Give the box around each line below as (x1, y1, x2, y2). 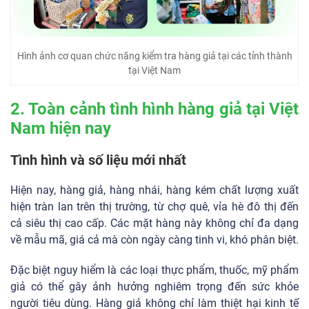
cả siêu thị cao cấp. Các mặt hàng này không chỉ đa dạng (10, 217, 299, 230)
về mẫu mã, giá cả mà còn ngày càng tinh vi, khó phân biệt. (10, 233, 299, 247)
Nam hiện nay (10, 119, 115, 139)
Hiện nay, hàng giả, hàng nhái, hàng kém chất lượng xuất (10, 183, 299, 197)
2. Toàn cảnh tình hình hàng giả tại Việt (10, 99, 299, 119)
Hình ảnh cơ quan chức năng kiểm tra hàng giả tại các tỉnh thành (17, 50, 292, 62)
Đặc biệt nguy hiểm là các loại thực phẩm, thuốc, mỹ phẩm (10, 263, 299, 277)
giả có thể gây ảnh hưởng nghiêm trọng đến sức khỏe (10, 280, 299, 294)
